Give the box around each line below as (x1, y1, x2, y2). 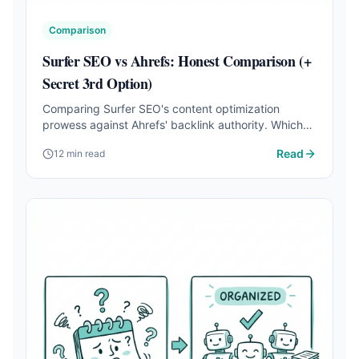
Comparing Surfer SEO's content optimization (42, 102, 280, 115)
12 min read (54, 147, 105, 159)
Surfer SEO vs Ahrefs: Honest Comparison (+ (42, 50, 312, 71)
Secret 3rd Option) (42, 73, 152, 94)
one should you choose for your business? (42, 134, 261, 147)
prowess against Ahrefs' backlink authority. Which (42, 118, 303, 131)
